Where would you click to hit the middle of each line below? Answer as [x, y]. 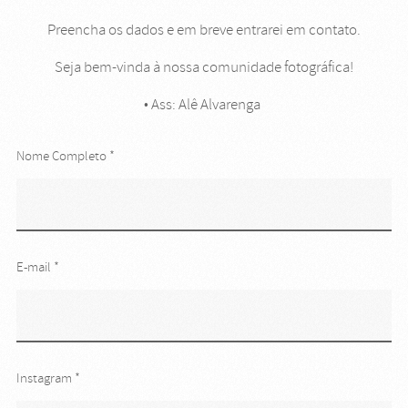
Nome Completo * [65, 156]
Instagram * [48, 378]
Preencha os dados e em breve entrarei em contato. [204, 30]
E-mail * [37, 267]
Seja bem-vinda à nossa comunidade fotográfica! [204, 67]
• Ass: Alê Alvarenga [204, 104]
